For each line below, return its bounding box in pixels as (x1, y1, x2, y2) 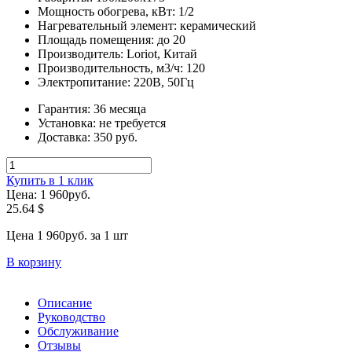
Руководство (38, 310, 105, 324)
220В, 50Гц (134, 75, 194, 89)
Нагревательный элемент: (38, 18, 180, 32)
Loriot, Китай (126, 46, 197, 60)
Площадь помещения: (38, 32, 157, 46)
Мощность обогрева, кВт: (38, 4, 178, 18)
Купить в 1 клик (6, 173, 93, 187)
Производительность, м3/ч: (38, 60, 186, 75)
